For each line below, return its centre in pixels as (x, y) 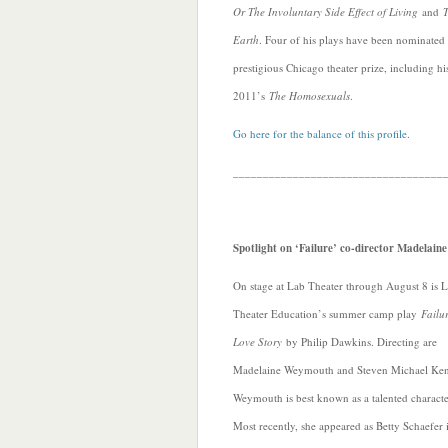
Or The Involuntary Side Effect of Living (325, 11)
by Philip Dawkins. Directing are (359, 341)
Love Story (257, 341)
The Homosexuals (309, 95)
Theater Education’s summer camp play (327, 313)
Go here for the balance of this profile (320, 133)
